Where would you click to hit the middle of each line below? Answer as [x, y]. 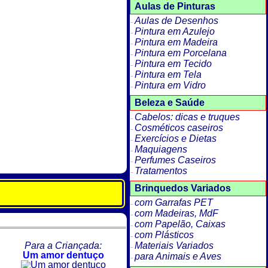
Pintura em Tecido [173, 64]
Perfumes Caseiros [175, 160]
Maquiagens [161, 150]
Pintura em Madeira [176, 42]
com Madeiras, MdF [176, 214]
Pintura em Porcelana [180, 53]
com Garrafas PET [173, 203]
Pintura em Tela [168, 75]
